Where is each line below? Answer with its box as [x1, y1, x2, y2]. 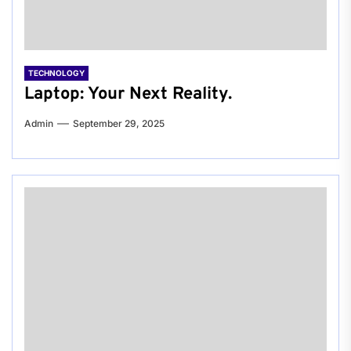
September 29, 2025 [73, 118, 165, 130]
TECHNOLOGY [28, 68, 85, 78]
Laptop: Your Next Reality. [24, 84, 232, 106]
